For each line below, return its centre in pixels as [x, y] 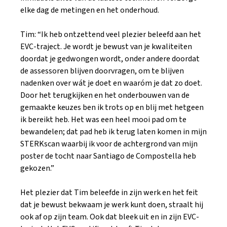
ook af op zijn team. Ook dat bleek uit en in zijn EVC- [110, 217]
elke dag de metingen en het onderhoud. [90, 10]
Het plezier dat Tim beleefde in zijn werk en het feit [109, 193]
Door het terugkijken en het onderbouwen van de [105, 95]
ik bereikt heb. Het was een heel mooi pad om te [103, 120]
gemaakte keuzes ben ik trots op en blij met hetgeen [112, 107]
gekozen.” [37, 168]
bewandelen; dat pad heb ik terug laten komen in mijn [113, 132]
